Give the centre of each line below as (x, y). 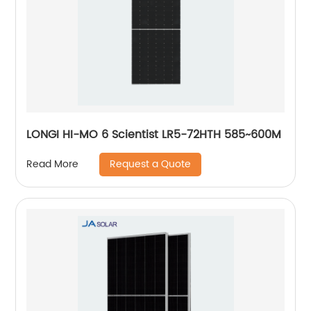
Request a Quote (151, 164)
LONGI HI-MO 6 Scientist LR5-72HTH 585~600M (154, 134)
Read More (53, 165)
